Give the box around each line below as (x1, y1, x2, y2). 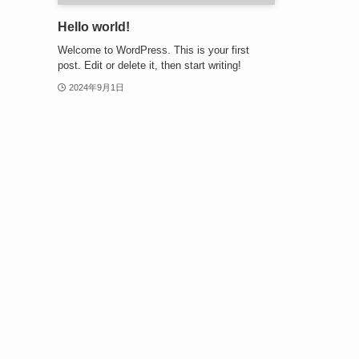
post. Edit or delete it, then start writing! (58, 58, 241, 71)
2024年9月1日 (68, 82, 124, 92)
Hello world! (58, 20, 130, 34)
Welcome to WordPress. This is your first (58, 43, 249, 56)
